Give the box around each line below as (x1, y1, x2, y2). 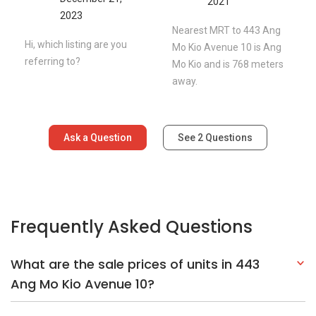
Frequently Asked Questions (11, 214, 253, 238)
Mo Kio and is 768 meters (172, 58, 284, 70)
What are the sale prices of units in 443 (11, 255, 260, 273)
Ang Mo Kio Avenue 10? (11, 274, 154, 293)
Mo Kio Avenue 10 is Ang (172, 41, 281, 53)
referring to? (25, 55, 80, 67)
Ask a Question (63, 131, 132, 143)
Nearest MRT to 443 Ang (172, 24, 281, 36)
